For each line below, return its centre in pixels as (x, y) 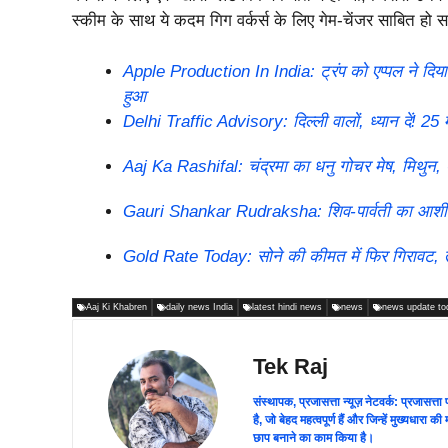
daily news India (199, 307)
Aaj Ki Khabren (116, 307)
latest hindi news (287, 307)
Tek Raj (290, 367)
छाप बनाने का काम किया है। (313, 438)
